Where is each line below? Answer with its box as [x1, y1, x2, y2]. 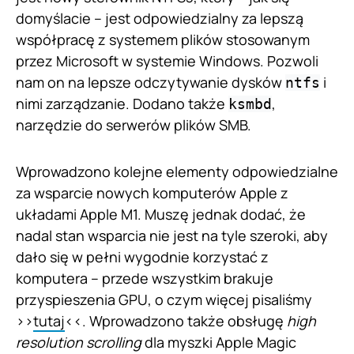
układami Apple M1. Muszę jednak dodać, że [16, 204, 306, 224]
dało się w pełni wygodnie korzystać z [16, 247, 269, 266]
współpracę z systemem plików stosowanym [16, 29, 310, 49]
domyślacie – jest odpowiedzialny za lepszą [16, 8, 303, 28]
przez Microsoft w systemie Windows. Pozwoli [16, 51, 318, 70]
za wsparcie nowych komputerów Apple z [16, 183, 288, 202]
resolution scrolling [16, 332, 141, 352]
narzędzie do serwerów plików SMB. [16, 115, 251, 134]
